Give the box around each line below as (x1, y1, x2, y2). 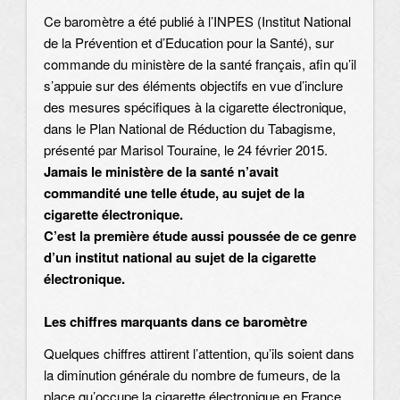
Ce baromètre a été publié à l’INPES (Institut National (44, 11, 351, 30)
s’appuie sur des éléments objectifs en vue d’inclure (44, 75, 343, 95)
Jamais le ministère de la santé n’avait (44, 161, 279, 181)
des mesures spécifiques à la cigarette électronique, (44, 96, 346, 116)
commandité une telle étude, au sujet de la (44, 182, 304, 203)
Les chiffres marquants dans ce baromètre (44, 312, 307, 332)
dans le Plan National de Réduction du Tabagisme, (44, 118, 336, 137)
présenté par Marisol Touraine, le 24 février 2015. (44, 139, 328, 159)
